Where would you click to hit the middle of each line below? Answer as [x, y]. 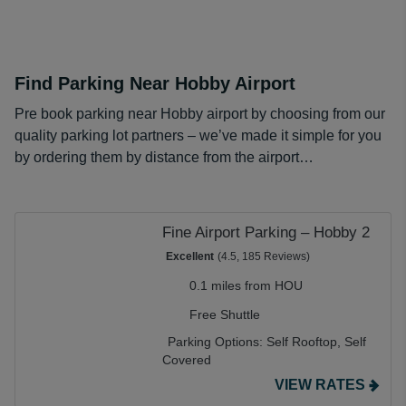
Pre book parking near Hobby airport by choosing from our [200, 114]
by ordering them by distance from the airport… [164, 157]
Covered [187, 360]
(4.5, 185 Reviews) [264, 256]
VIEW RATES [320, 385]
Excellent [190, 256]
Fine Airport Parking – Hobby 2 [266, 232]
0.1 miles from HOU [246, 285]
